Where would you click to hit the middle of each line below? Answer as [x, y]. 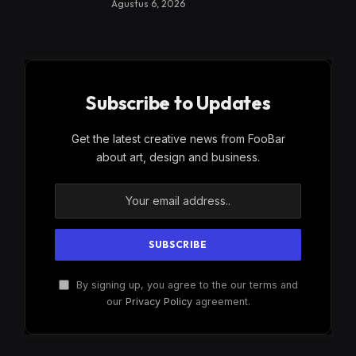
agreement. [221, 301]
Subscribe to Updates [178, 102]
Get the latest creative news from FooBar [178, 138]
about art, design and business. [178, 157]
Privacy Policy [159, 301]
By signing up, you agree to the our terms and [185, 284]
